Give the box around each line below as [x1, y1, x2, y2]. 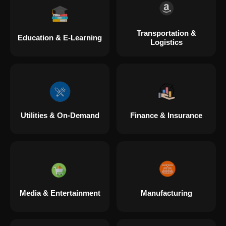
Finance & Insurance [130, 110, 202, 120]
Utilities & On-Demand [20, 110, 99, 120]
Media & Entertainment [19, 188, 100, 197]
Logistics [150, 37, 183, 46]
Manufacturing [140, 188, 192, 197]
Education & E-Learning [18, 33, 102, 42]
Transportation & [136, 28, 196, 37]
